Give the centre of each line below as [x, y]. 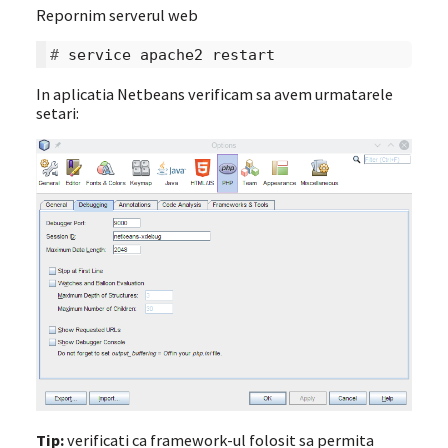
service [99, 55]
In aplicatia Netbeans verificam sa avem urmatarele [214, 93]
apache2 [171, 55]
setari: [57, 112]
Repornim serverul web [116, 15]
